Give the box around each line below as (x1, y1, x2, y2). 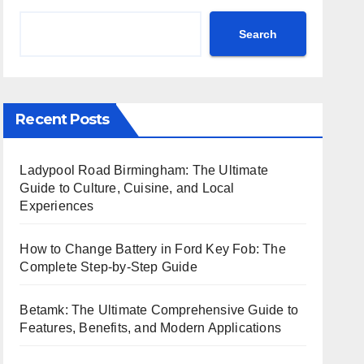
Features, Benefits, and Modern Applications (19, 321, 281, 335)
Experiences (19, 199, 94, 213)
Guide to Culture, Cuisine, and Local (19, 181, 235, 195)
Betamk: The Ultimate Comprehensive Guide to (19, 303, 298, 317)
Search (238, 27, 277, 41)
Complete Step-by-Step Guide (19, 260, 197, 274)
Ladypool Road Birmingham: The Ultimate (19, 163, 268, 177)
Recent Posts (15, 110, 110, 128)
